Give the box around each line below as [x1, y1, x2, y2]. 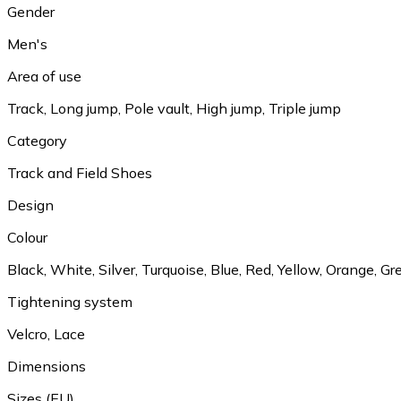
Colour [7, 227, 47, 246]
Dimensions [7, 356, 86, 375]
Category [7, 131, 67, 149]
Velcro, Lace [7, 324, 85, 343]
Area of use [7, 66, 81, 85]
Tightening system [7, 292, 132, 311]
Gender [7, 2, 55, 21]
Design [7, 195, 54, 214]
